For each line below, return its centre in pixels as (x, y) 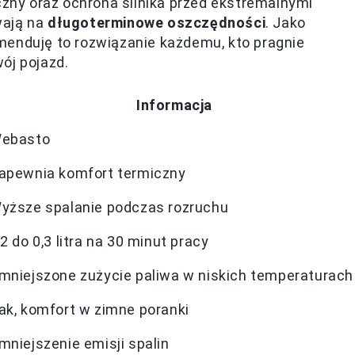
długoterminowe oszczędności (157, 23)
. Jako (286, 23)
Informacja (174, 105)
